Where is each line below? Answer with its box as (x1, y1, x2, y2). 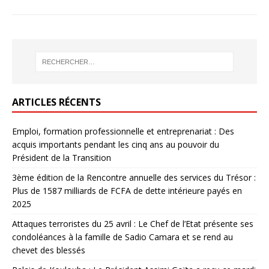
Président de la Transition (12, 152, 111, 164)
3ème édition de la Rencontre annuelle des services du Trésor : (12, 172, 256, 184)
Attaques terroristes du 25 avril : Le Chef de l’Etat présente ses (12, 218, 253, 230)
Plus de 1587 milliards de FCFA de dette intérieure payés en (12, 185, 242, 197)
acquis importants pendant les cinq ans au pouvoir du (12, 139, 219, 151)
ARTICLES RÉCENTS (12, 95, 101, 109)
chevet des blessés (12, 244, 85, 256)
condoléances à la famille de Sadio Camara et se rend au (12, 231, 233, 243)
